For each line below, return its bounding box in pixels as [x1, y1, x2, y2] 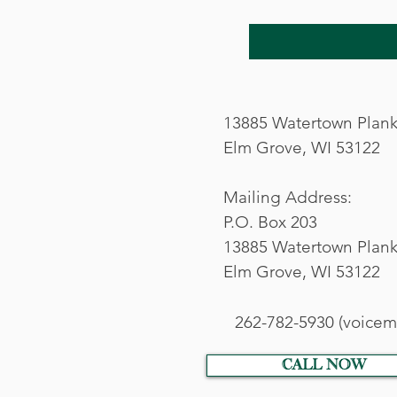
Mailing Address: [223, 186, 352, 207]
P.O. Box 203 [223, 211, 317, 232]
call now [281, 357, 367, 373]
